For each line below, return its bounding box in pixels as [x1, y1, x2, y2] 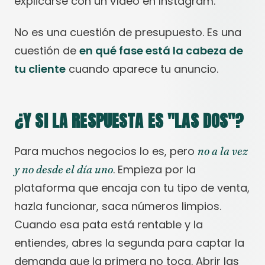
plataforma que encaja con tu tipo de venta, [14, 180, 250, 195]
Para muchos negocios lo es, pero [14, 144, 198, 159]
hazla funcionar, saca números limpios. [14, 199, 221, 214]
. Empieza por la [113, 162, 196, 177]
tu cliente [14, 62, 66, 76]
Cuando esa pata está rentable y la [14, 217, 203, 232]
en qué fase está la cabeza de [79, 43, 243, 58]
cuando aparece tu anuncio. [66, 62, 218, 76]
